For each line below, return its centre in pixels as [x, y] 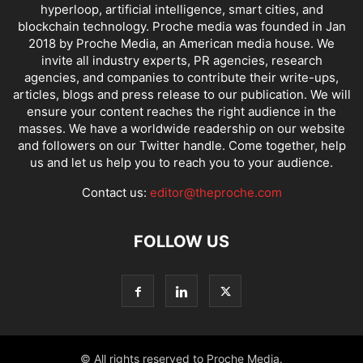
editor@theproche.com [216, 193]
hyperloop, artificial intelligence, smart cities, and [181, 10]
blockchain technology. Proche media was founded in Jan [181, 27]
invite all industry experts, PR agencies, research [181, 61]
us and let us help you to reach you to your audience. [181, 163]
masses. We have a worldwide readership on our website [181, 129]
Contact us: [115, 193]
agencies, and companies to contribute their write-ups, [181, 78]
